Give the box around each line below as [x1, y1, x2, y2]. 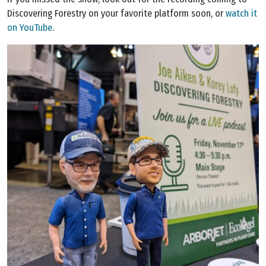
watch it [226, 8, 257, 20]
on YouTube [7, 22, 52, 34]
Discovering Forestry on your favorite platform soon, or [7, 8, 226, 20]
